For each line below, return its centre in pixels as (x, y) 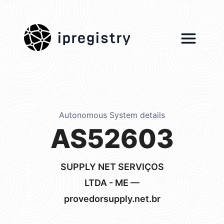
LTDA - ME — (112, 183)
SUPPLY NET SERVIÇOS (112, 167)
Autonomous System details (112, 115)
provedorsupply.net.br (112, 199)
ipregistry (94, 35)
